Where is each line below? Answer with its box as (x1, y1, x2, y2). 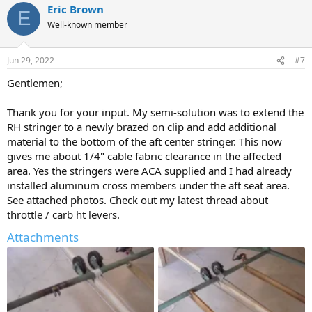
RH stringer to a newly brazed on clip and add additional (7, 120, 276, 134)
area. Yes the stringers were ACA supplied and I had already (7, 164, 292, 178)
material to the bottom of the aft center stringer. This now (7, 134, 282, 148)
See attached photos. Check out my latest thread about (7, 193, 268, 207)
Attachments (7, 229, 79, 245)
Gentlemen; (7, 76, 63, 90)
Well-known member (47, 18, 127, 31)
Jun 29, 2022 (7, 54, 54, 66)
